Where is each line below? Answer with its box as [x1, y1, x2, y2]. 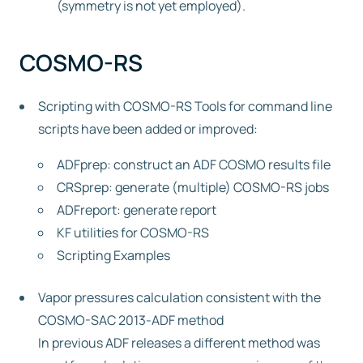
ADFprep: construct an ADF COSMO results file [57, 156, 331, 173]
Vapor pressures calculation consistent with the [38, 288, 321, 306]
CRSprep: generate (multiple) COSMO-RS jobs [57, 178, 329, 196]
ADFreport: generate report [57, 201, 216, 219]
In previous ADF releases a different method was [38, 334, 320, 352]
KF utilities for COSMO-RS [57, 224, 209, 241]
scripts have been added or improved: [38, 120, 258, 138]
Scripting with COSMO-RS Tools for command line [38, 97, 332, 115]
